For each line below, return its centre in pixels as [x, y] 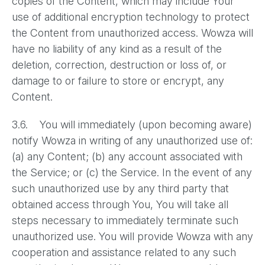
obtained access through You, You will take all [120, 204]
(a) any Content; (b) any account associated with [127, 156]
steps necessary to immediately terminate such [125, 220]
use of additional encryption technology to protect [131, 17]
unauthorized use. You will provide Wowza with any [132, 236]
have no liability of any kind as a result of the [117, 49]
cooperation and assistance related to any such [124, 252]
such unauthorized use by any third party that [120, 188]
